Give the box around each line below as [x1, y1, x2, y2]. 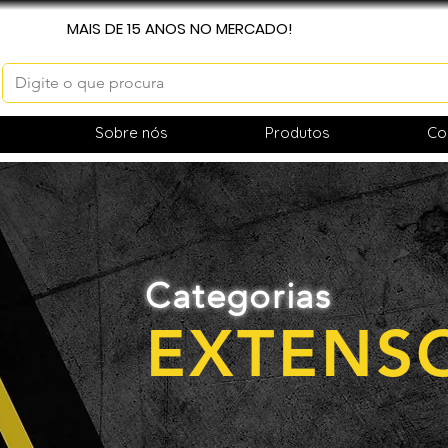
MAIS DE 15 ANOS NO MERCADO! [66, 18, 293, 39]
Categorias [145, 274, 332, 317]
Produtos [264, 123, 330, 142]
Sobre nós [94, 123, 168, 142]
